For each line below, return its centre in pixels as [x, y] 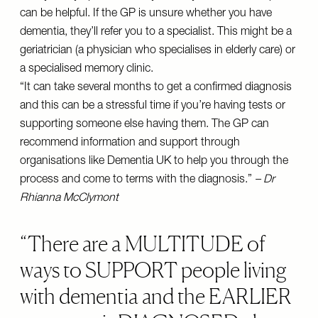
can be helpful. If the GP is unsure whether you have [146, 14]
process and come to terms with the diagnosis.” [137, 180]
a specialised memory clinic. [87, 70]
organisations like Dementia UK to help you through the [154, 162]
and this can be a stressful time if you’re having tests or [153, 106]
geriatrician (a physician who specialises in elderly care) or [158, 51]
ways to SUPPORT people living [153, 270]
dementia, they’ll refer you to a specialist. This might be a [156, 33]
